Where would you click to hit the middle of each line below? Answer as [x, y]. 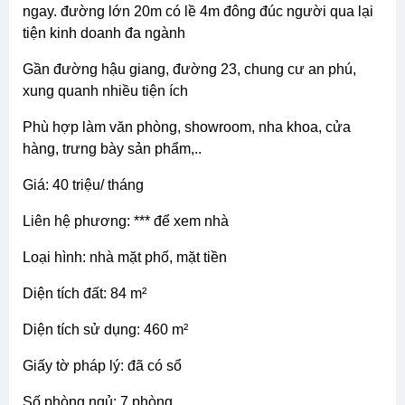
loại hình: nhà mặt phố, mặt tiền [129, 257]
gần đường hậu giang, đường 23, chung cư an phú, [28, 69]
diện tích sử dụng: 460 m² [111, 329]
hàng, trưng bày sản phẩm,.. [112, 148]
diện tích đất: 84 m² [90, 293]
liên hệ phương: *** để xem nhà [130, 221]
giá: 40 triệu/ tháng [89, 184]
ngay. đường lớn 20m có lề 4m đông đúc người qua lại [198, 11]
